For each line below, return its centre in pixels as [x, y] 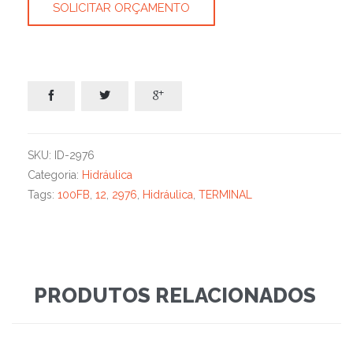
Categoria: [55, 175]
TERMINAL [225, 195]
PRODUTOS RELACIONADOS [175, 296]
